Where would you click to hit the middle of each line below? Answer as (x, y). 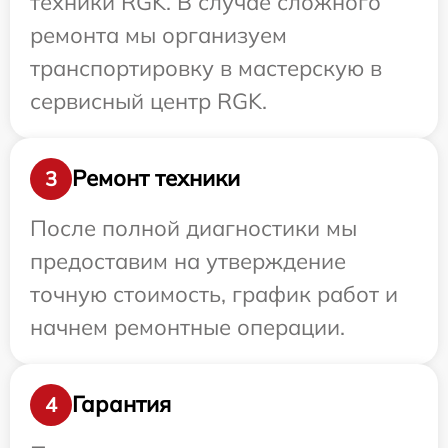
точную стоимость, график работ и (214, 293)
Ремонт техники (156, 178)
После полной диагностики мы (193, 227)
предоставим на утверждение (188, 260)
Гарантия (121, 404)
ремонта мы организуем (158, 34)
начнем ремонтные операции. (187, 326)
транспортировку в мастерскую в (206, 67)
